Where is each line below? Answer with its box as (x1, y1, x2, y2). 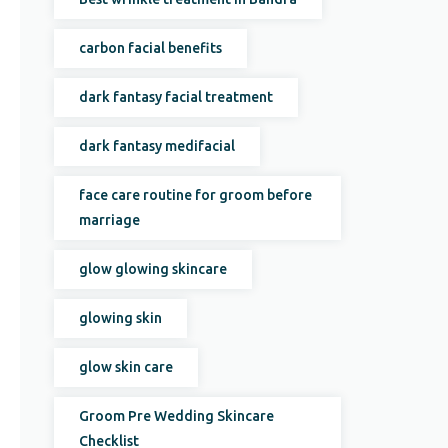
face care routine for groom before (79, 187, 313, 203)
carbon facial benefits (79, 40, 223, 56)
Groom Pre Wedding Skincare (79, 408, 275, 424)
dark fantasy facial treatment (79, 89, 274, 105)
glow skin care (79, 359, 174, 375)
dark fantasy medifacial (79, 138, 236, 154)
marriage (79, 212, 141, 228)
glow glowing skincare (79, 261, 228, 277)
